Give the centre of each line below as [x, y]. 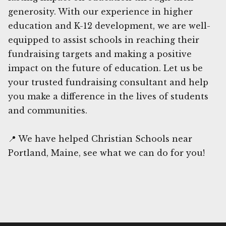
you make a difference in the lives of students [108, 96]
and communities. [48, 110]
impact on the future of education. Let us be [105, 68]
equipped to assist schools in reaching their [104, 40]
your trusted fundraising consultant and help [108, 82]
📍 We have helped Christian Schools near [100, 138]
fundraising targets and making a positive [100, 54]
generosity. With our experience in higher [100, 11]
